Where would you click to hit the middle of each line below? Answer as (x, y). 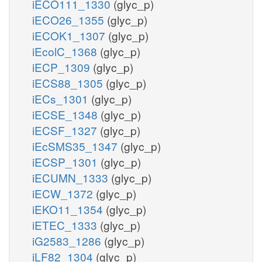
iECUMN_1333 (72, 177)
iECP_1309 (63, 67)
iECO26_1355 (70, 19)
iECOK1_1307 (70, 35)
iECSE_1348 (66, 114)
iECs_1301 (62, 98)
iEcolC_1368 (66, 51)
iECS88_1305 (69, 82)
